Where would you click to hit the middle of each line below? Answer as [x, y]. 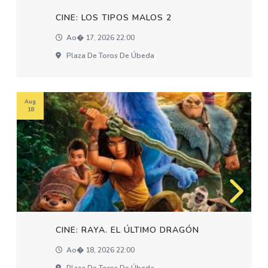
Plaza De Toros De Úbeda [110, 56]
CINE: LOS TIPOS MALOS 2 [114, 18]
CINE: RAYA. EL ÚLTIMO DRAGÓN [128, 230]
